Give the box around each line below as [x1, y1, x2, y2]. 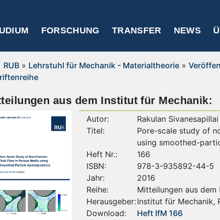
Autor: [86, 114, 109, 124]
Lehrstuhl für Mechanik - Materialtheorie [28, 60, 179, 70]
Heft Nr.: [86, 149, 117, 160]
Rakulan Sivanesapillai [137, 114, 219, 124]
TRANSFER [111, 26, 162, 35]
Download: [86, 208, 126, 219]
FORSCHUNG [41, 26, 100, 35]
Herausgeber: [86, 196, 136, 207]
